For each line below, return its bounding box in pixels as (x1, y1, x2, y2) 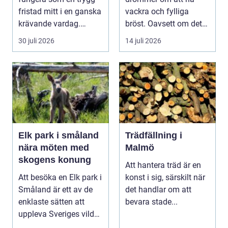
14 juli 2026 (125, 37, 161, 45)
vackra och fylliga (125, 7, 189, 17)
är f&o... (125, 31, 153, 41)
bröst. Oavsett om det (125, 19, 202, 29)
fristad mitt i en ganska (18, 7, 101, 17)
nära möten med (18, 142, 89, 153)
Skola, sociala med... (18, 31, 92, 41)
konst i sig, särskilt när (125, 173, 205, 183)
